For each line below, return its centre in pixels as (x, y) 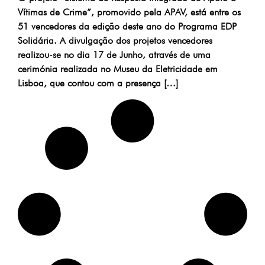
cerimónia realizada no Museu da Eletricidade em (118, 69)
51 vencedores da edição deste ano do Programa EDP (127, 27)
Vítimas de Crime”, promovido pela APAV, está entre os (129, 12)
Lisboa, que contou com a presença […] (98, 83)
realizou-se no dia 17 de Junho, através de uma (114, 55)
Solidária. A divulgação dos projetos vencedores (115, 41)
